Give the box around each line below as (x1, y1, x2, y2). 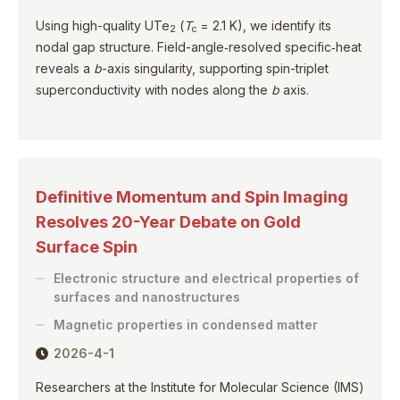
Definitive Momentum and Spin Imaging (36, 187, 348, 206)
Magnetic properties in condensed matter (54, 316, 318, 332)
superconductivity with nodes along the (36, 81, 271, 97)
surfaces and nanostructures (54, 288, 240, 304)
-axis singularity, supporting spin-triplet (102, 60, 329, 76)
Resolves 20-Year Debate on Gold (36, 212, 301, 231)
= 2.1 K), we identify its (200, 17, 331, 33)
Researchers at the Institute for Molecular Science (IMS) (36, 379, 364, 395)
